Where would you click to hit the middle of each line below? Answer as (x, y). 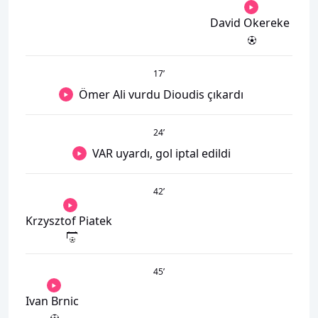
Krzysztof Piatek (69, 221)
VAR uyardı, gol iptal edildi (161, 153)
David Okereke (250, 23)
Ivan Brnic (52, 301)
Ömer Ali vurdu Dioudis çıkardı (161, 94)
